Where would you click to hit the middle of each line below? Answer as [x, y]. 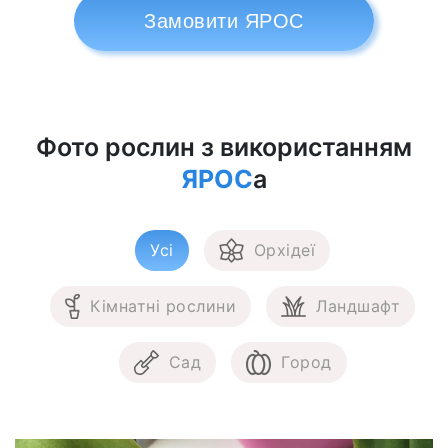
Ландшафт [358, 306]
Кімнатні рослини [163, 306]
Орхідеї [284, 250]
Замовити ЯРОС [224, 20]
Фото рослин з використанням [224, 146]
